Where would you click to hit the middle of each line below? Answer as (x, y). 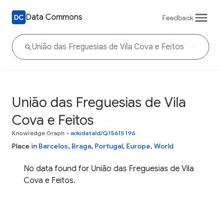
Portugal (109, 146)
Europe (138, 146)
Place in (25, 146)
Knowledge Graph (38, 133)
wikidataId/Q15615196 (103, 133)
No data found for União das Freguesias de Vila (109, 169)
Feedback (178, 18)
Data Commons (54, 17)
